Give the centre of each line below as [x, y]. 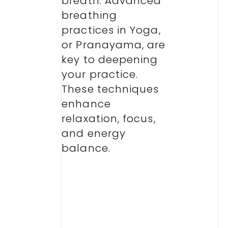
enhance [86, 104]
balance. [86, 148]
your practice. [100, 74]
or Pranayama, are [114, 45]
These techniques [110, 89]
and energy [94, 133]
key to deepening [110, 59]
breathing [89, 15]
